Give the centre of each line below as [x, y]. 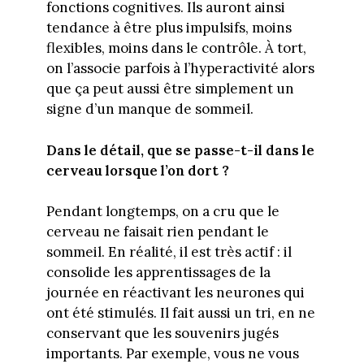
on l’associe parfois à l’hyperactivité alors [180, 69]
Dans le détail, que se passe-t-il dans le [180, 150]
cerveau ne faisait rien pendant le [157, 232]
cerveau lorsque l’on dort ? [137, 170]
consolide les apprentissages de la [158, 273]
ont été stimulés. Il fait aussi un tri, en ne [180, 313]
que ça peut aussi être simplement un [170, 89]
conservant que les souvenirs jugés [162, 334]
